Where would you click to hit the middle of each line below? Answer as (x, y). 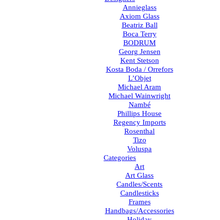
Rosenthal (139, 131)
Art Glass (139, 175)
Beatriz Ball (139, 25)
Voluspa (139, 149)
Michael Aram (139, 87)
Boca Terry (139, 34)
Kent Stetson (139, 60)
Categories (120, 157)
